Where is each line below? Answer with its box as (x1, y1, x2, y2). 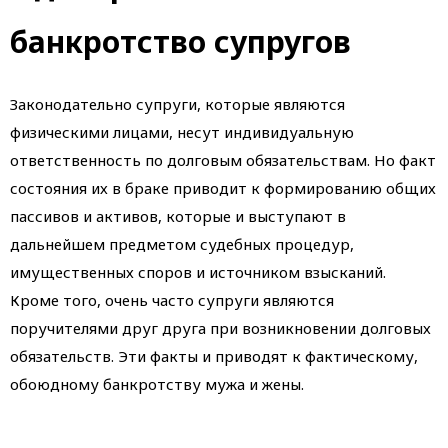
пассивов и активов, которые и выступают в (10, 206, 346, 227)
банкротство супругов (10, 21, 351, 63)
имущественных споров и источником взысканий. (10, 262, 386, 283)
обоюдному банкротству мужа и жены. (10, 374, 304, 395)
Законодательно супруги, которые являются (10, 94, 345, 115)
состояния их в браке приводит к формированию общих (10, 178, 436, 199)
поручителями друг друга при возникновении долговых (10, 318, 431, 339)
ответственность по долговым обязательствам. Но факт (10, 150, 436, 171)
